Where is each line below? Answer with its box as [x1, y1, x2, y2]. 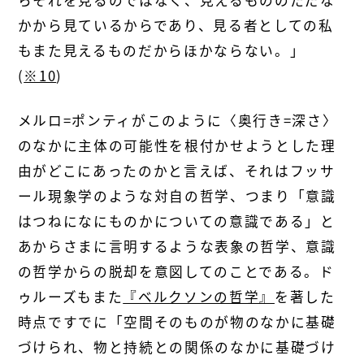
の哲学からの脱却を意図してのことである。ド [17, 261, 335, 281]
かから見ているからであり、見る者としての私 [17, 15, 334, 35]
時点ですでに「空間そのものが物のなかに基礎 [17, 311, 336, 331]
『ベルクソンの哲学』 [123, 286, 275, 306]
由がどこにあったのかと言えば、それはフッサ [17, 160, 336, 180]
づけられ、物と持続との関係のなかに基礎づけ [17, 336, 336, 357]
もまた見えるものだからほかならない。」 [17, 40, 305, 60]
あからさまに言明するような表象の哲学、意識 [17, 236, 336, 256]
